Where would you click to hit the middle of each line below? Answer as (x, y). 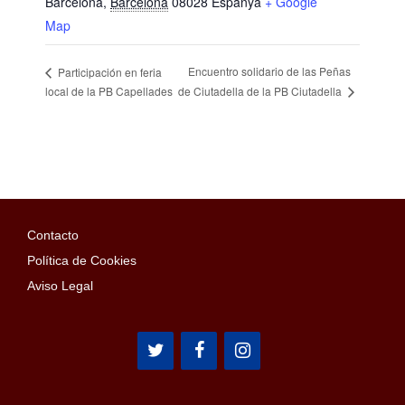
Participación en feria (108, 71)
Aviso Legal (60, 285)
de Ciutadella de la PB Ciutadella (261, 90)
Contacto (53, 235)
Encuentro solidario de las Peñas (269, 71)
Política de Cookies (82, 260)
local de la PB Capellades (109, 91)
